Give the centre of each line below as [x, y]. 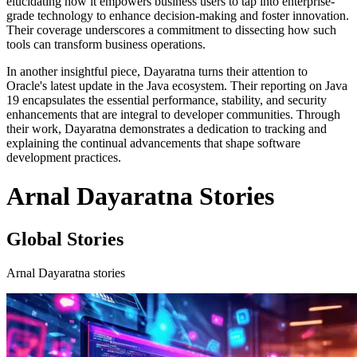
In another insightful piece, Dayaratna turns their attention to [157, 71]
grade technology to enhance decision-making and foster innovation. [178, 16]
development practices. [64, 157]
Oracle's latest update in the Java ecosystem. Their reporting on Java [177, 86]
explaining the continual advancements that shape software [153, 143]
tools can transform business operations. [106, 44]
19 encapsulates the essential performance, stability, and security [167, 100]
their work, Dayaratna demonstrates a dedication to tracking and [167, 129]
